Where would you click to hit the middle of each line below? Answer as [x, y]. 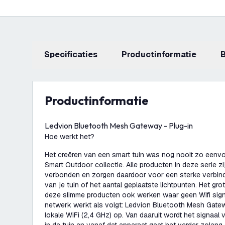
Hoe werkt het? [71, 137]
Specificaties [74, 54]
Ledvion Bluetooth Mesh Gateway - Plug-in [119, 126]
